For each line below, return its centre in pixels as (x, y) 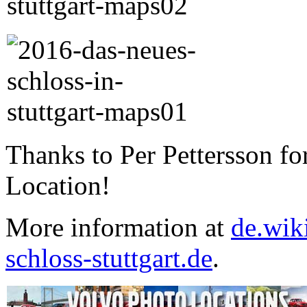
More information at (118, 227)
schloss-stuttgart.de (109, 258)
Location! (58, 185)
